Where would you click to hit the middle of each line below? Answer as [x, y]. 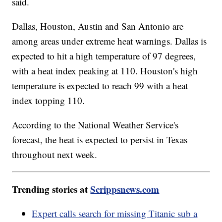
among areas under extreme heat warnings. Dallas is [110, 41]
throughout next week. [55, 155]
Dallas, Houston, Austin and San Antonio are [98, 26]
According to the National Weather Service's [95, 125]
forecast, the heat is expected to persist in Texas [100, 140]
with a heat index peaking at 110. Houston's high [105, 71]
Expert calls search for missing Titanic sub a [115, 214]
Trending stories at [51, 189]
